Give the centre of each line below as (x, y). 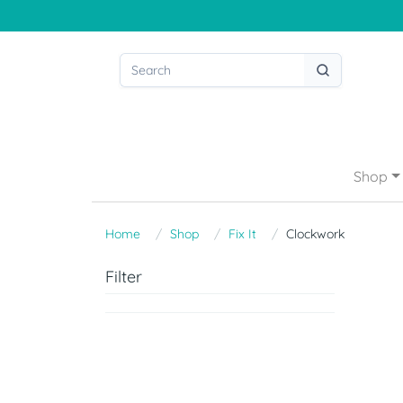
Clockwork (315, 234)
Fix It (242, 234)
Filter (124, 277)
